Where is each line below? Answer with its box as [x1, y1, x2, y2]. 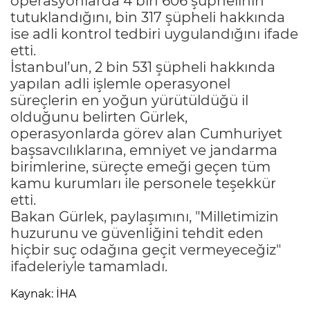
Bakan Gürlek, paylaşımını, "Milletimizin [10, 208, 279, 225]
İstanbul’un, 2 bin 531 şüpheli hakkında [10, 58, 275, 75]
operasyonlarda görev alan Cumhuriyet [10, 125, 282, 142]
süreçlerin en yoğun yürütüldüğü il [10, 91, 248, 109]
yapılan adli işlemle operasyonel [10, 75, 230, 92]
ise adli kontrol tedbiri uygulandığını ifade [10, 25, 298, 42]
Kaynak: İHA [10, 286, 76, 300]
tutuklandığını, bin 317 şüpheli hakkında [10, 8, 285, 26]
